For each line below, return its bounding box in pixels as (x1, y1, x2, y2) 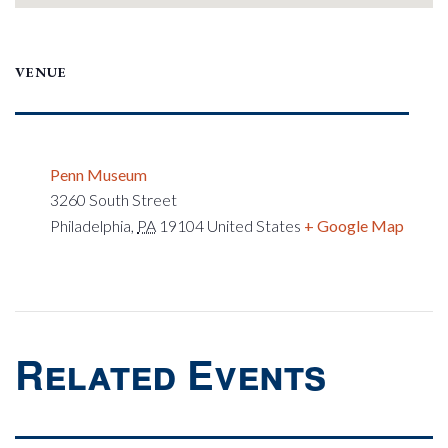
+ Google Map (304, 215, 404, 235)
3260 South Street (50, 189, 177, 209)
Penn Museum (50, 164, 147, 184)
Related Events (15, 344, 326, 402)
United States (207, 215, 301, 235)
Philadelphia (50, 215, 131, 235)
